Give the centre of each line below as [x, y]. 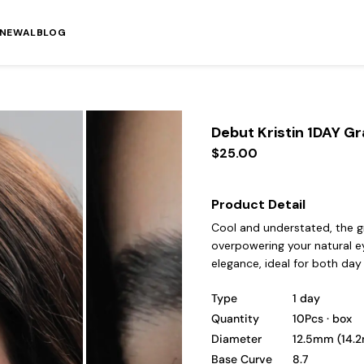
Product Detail [258, 204]
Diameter [236, 339]
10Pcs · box [322, 318]
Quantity [235, 318]
